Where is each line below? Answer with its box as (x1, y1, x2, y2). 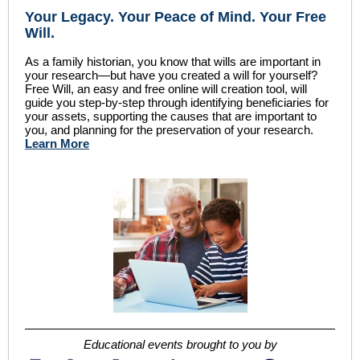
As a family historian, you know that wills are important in (25, 55, 321, 68)
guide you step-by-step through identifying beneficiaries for (25, 96, 329, 109)
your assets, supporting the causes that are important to (25, 109, 317, 123)
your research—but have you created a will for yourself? (25, 68, 317, 82)
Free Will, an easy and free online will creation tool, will (25, 82, 307, 96)
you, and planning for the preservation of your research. (25, 123, 313, 137)
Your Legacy (25, 9, 110, 25)
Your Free (260, 9, 326, 25)
